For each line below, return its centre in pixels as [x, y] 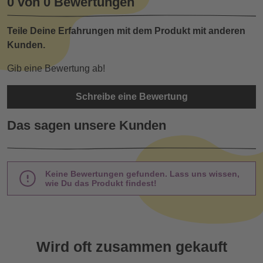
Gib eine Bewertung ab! [56, 69]
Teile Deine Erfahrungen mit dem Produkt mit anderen [126, 31]
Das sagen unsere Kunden [87, 126]
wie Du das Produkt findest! [101, 183]
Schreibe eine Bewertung [131, 97]
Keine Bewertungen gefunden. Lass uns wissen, [142, 174]
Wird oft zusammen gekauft [131, 247]
